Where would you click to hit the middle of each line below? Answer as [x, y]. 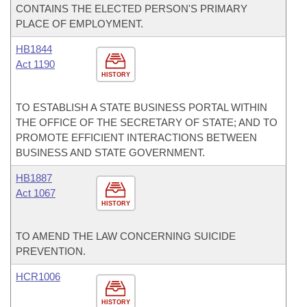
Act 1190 [35, 64]
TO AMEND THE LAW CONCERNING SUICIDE [126, 236]
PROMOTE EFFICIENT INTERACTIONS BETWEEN [136, 137]
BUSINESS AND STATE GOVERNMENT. [110, 152]
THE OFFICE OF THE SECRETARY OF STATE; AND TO [147, 122]
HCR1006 [38, 277]
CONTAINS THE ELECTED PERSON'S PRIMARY [132, 9]
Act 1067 [36, 193]
